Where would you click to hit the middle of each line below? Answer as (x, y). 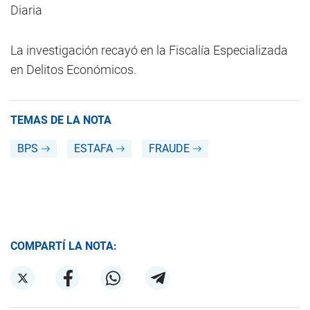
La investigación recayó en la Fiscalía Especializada (149, 50)
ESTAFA (93, 148)
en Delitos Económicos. (73, 70)
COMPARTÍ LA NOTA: (64, 246)
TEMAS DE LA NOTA (61, 120)
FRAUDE (169, 148)
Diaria (26, 10)
